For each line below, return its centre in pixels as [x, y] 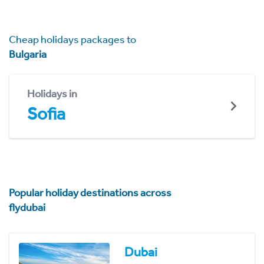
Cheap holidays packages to [72, 39]
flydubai [27, 208]
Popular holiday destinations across [90, 193]
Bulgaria [28, 54]
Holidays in [52, 93]
